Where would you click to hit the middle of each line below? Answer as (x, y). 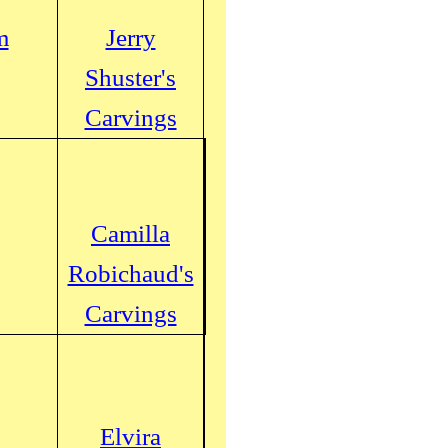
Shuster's (130, 77)
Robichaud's (130, 273)
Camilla (130, 233)
